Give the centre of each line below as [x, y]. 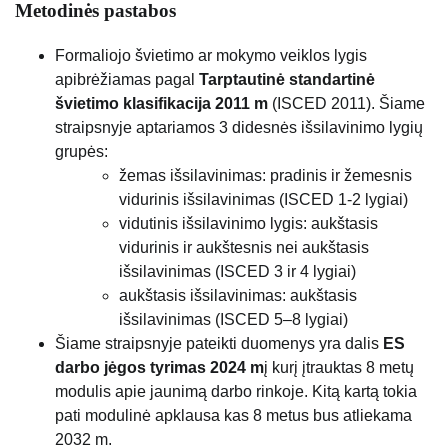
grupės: [81, 151]
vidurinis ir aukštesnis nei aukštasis [244, 247]
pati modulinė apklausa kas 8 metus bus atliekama [233, 415]
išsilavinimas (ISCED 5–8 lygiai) [233, 319]
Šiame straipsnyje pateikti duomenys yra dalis [219, 343]
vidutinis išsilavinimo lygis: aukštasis [248, 223]
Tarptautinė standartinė [285, 79]
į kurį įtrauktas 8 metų [339, 367]
